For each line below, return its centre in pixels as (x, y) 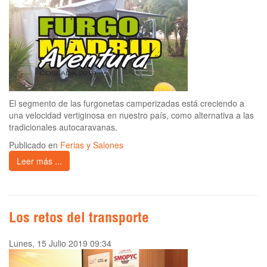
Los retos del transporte (79, 220)
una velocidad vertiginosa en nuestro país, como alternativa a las (131, 115)
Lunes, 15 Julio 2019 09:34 (60, 243)
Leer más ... (39, 161)
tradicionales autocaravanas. (63, 127)
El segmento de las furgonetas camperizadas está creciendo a (127, 103)
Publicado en (35, 145)
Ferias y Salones (92, 145)
